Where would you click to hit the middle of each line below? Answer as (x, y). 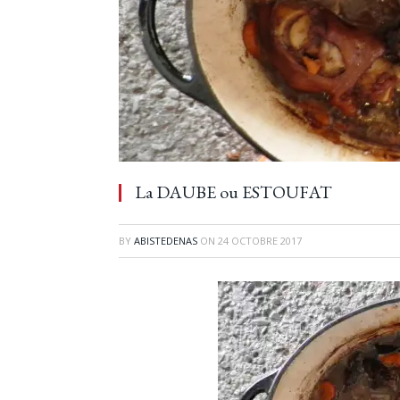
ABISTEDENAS (166, 241)
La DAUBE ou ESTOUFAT (233, 192)
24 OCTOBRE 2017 (260, 241)
